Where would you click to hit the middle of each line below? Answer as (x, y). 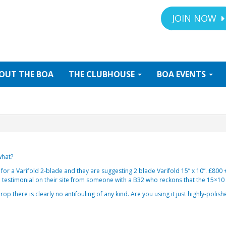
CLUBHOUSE (111, 74)
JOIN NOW (195, 18)
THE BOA (35, 74)
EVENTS (192, 74)
